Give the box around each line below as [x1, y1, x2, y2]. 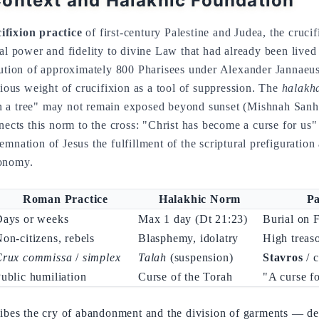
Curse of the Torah [138, 271, 233, 283]
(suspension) [167, 251, 234, 263]
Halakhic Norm [158, 193, 241, 205]
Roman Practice [22, 193, 109, 205]
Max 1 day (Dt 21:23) [138, 213, 248, 225]
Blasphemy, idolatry [138, 232, 239, 244]
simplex [82, 251, 121, 263]
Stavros [263, 251, 303, 263]
